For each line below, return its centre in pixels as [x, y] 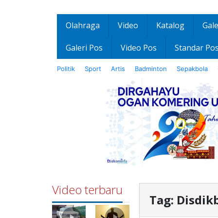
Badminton [151, 69]
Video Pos [139, 48]
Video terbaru [87, 190]
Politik [66, 69]
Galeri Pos [84, 48]
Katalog [170, 26]
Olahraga [83, 26]
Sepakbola [192, 69]
